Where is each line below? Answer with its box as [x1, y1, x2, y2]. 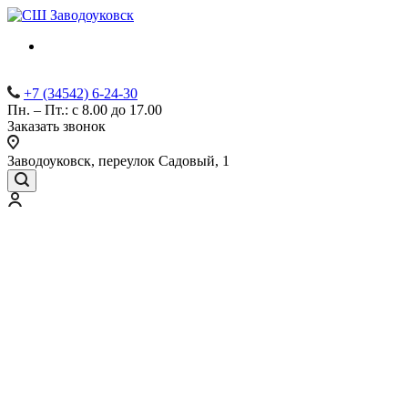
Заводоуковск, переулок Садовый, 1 [7, 153, 229, 168]
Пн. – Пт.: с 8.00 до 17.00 [7, 102, 162, 117]
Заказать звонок [7, 118, 106, 134]
